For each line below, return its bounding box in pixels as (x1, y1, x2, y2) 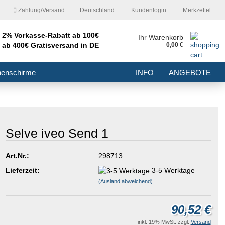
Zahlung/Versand (16, 7, 65, 14)
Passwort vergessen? (25, 164, 94, 172)
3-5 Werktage (151, 166, 195, 174)
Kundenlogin (129, 7, 166, 14)
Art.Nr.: (5, 151, 29, 160)
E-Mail (31, 62, 52, 70)
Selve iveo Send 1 (5, 126, 108, 140)
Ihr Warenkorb (138, 33, 183, 41)
